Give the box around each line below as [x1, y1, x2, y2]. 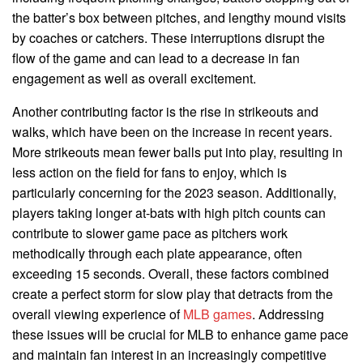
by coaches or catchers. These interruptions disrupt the [12, 28, 325, 47]
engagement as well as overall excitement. [12, 68, 256, 88]
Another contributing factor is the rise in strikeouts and [12, 101, 318, 121]
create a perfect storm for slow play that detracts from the [12, 284, 333, 303]
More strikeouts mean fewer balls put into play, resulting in [12, 142, 343, 161]
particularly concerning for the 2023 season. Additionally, [12, 182, 336, 202]
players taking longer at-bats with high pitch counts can [12, 203, 326, 222]
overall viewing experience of [12, 304, 183, 323]
